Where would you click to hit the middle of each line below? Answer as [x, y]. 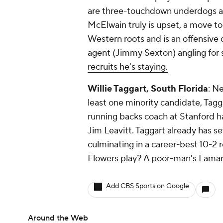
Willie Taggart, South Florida [148, 89]
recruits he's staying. [128, 67]
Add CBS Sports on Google [148, 186]
